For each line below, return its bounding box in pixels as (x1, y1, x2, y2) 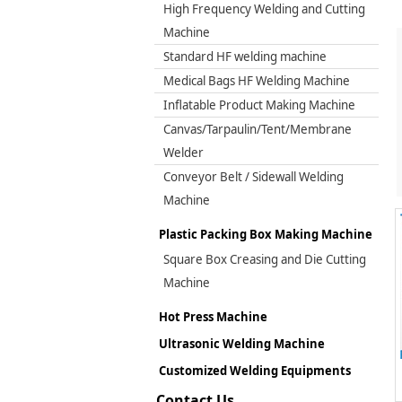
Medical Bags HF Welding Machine (163, 73, 350, 89)
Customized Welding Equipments (159, 363, 351, 379)
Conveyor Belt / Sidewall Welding (163, 169, 344, 185)
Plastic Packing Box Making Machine (159, 226, 372, 242)
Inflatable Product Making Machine (163, 97, 355, 113)
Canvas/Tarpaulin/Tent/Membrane (163, 121, 352, 137)
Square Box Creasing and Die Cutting (163, 251, 366, 267)
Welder (163, 144, 204, 161)
